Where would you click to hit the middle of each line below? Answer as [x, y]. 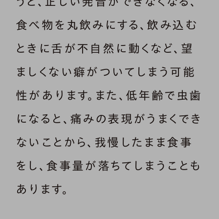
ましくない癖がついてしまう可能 [106, 72]
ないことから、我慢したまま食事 [104, 142]
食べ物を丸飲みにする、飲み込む [107, 25]
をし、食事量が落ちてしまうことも [109, 166]
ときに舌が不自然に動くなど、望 [105, 49]
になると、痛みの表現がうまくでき [109, 119]
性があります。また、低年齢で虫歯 [109, 96]
